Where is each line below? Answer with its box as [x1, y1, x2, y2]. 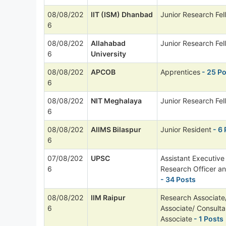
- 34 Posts [160, 175, 196, 184]
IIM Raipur [91, 193, 126, 202]
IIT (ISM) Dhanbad [91, 10, 153, 19]
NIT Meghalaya [91, 96, 142, 105]
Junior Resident [160, 125, 211, 134]
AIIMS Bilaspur [91, 125, 141, 134]
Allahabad [91, 38, 126, 47]
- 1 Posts [192, 214, 223, 223]
